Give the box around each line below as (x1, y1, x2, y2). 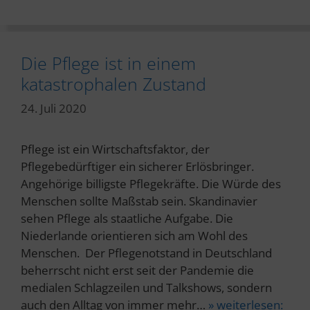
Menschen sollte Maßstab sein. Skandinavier (21, 193, 257, 209)
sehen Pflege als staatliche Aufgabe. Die (21, 210, 233, 226)
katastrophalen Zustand (21, 71, 206, 95)
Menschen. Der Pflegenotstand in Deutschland (21, 245, 272, 261)
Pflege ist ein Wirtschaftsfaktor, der (21, 141, 210, 157)
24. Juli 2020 (21, 100, 86, 116)
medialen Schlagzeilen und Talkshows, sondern (21, 280, 272, 295)
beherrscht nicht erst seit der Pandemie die (21, 262, 254, 278)
